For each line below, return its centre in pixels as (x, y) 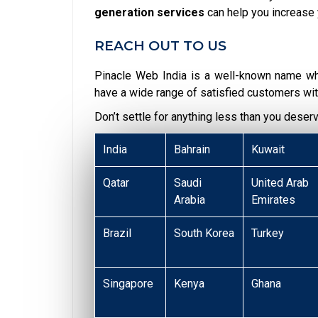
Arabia (190, 199)
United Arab (280, 182)
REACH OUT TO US (160, 45)
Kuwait (268, 149)
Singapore (128, 283)
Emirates (274, 199)
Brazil (117, 233)
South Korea (204, 233)
